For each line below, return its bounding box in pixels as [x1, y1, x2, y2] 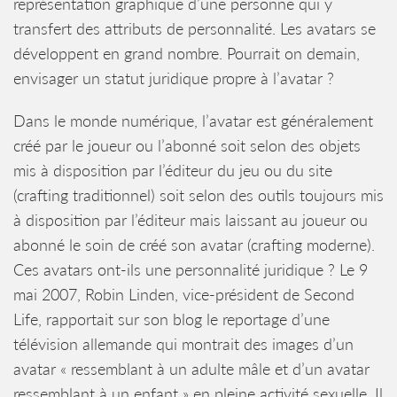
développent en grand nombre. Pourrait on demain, [13, 43, 360, 63]
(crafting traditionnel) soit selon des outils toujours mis [13, 185, 384, 205]
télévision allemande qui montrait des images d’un [13, 334, 354, 354]
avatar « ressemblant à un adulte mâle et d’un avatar [13, 359, 370, 378]
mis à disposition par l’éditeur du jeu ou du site [13, 160, 332, 180]
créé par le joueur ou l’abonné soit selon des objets [13, 136, 361, 155]
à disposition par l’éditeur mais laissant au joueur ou [13, 210, 368, 230]
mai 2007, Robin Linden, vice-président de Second [13, 284, 354, 304]
